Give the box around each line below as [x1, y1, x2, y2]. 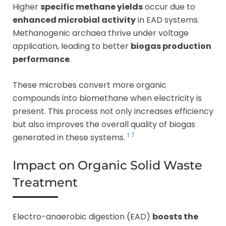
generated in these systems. [13, 131, 127, 143]
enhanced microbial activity [13, 14, 136, 26]
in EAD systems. [136, 14, 199, 26]
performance [13, 53, 70, 65]
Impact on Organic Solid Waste [13, 157, 202, 173]
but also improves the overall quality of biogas [13, 118, 195, 130]
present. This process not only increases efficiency [13, 105, 213, 117]
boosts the [152, 210, 198, 222]
